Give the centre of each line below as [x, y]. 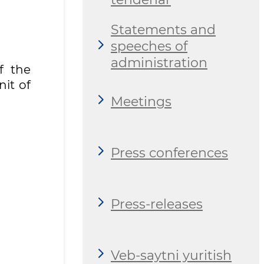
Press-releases [157, 204]
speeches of [149, 47]
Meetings [141, 101]
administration [159, 63]
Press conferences [169, 153]
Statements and [163, 30]
